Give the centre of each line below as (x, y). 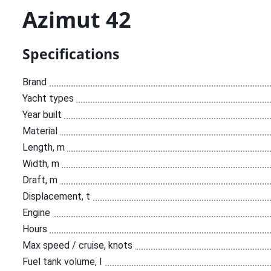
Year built (42, 115)
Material (40, 131)
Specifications (71, 54)
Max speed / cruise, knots (77, 245)
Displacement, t (56, 196)
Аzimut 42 (77, 20)
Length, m (44, 147)
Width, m (41, 164)
